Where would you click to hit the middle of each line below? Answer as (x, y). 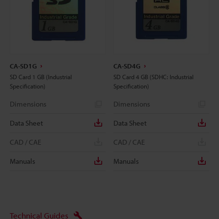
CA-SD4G (127, 66)
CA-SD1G (23, 66)
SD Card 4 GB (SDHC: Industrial (153, 77)
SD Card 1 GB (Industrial (41, 77)
